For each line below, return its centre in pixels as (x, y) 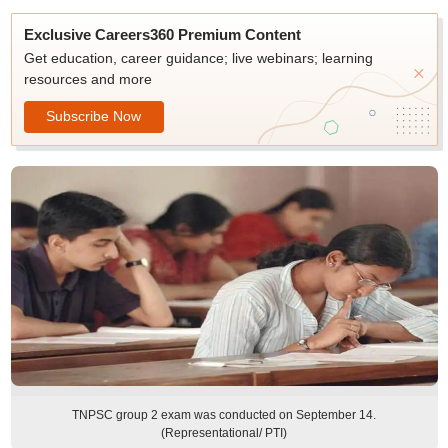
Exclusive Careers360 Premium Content (162, 34)
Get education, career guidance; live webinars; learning (198, 58)
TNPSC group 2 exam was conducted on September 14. (224, 415)
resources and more (87, 79)
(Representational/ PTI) (224, 433)
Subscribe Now (93, 115)
